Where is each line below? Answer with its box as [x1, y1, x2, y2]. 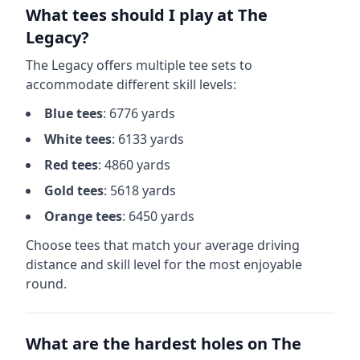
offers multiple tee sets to [93, 56, 252, 74]
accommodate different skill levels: [26, 76, 236, 93]
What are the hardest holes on [26, 333, 272, 354]
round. [26, 275, 67, 292]
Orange [44, 207, 92, 225]
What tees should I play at [26, 4, 238, 26]
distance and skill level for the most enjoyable [26, 256, 302, 273]
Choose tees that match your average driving [26, 236, 300, 254]
